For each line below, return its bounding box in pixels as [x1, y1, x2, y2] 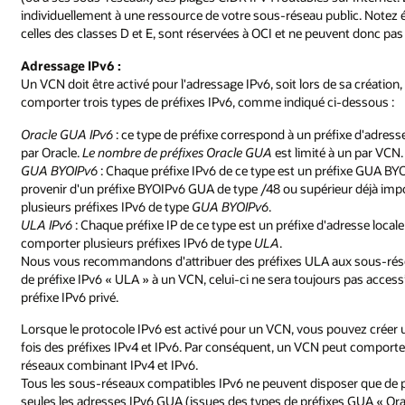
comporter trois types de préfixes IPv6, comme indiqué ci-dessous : [21, 92, 395, 110]
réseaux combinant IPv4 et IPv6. [21, 356, 199, 374]
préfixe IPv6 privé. [21, 287, 119, 306]
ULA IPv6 [21, 215, 73, 233]
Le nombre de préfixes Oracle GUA [82, 143, 273, 161]
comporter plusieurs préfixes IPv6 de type [21, 233, 255, 251]
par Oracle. [21, 143, 83, 161]
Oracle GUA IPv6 [21, 125, 114, 143]
